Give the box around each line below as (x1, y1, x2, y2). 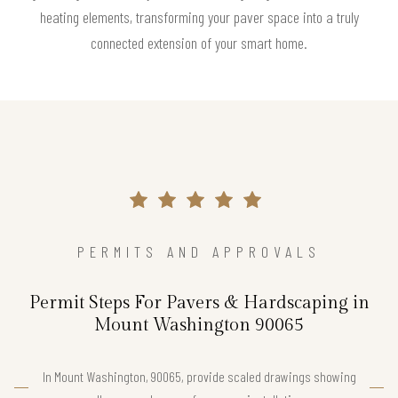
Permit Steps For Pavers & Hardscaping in (28, 291, 370, 314)
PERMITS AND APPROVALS (77, 241, 321, 261)
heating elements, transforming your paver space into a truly (39, 6, 359, 27)
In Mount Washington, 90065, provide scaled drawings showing (42, 367, 356, 385)
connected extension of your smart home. (91, 32, 307, 52)
